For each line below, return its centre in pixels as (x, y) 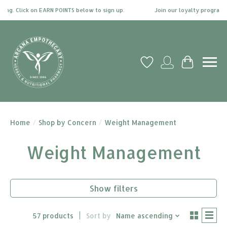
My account (190, 67)
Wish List (164, 67)
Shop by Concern (67, 122)
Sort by (98, 216)
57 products (53, 216)
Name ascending (144, 216)
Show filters (113, 188)
